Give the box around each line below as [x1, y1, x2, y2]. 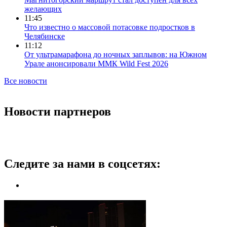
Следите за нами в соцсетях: [4, 157, 161, 170]
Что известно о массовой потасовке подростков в [24, 23, 195, 32]
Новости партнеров [4, 105, 111, 119]
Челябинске [24, 32, 65, 41]
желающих [24, 5, 62, 14]
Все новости [4, 77, 47, 86]
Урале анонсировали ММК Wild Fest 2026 [24, 59, 168, 68]
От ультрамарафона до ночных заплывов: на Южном [24, 50, 207, 59]
